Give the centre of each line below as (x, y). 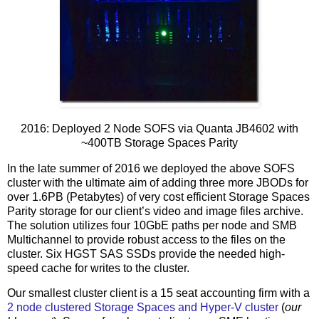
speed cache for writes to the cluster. (98, 268)
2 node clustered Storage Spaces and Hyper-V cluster (143, 308)
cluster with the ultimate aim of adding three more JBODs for (158, 182)
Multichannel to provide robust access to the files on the (146, 239)
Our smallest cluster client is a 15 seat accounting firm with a (158, 293)
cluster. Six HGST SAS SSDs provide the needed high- (146, 253)
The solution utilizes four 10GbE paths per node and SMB (152, 225)
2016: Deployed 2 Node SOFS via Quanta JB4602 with (159, 128)
